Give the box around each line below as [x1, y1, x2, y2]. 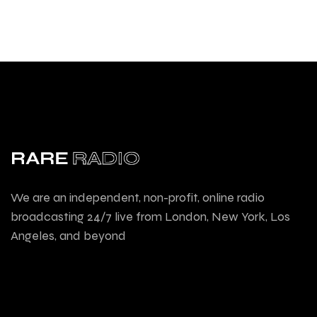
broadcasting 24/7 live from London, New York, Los [11, 209, 290, 224]
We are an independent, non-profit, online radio [11, 190, 265, 205]
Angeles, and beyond [11, 228, 126, 243]
